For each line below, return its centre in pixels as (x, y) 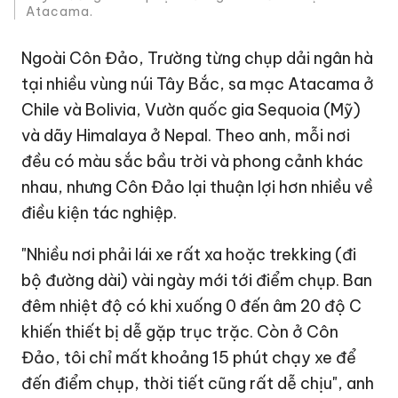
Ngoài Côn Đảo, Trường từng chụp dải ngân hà (198, 58)
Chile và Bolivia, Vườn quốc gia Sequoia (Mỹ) (191, 109)
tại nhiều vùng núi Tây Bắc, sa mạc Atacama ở (198, 84)
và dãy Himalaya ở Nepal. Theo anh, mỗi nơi (186, 135)
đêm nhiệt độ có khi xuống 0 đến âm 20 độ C (192, 306)
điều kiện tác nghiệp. (99, 212)
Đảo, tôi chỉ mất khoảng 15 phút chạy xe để (189, 357)
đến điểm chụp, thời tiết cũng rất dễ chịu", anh (198, 383)
